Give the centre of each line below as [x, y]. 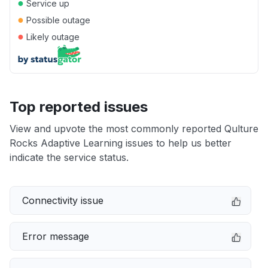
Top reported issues [79, 107]
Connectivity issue [63, 200]
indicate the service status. [69, 157]
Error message [56, 236]
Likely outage [52, 37]
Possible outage [57, 20]
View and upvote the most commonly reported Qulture [134, 129]
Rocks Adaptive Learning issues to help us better [121, 143]
